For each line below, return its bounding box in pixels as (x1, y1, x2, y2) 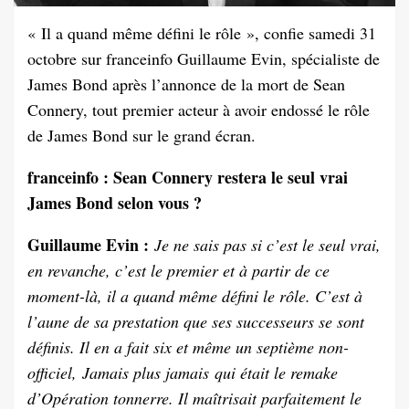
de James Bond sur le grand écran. (27, 124, 256, 147)
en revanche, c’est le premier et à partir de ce (27, 259, 330, 282)
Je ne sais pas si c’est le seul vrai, (154, 234, 381, 257)
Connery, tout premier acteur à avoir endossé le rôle (27, 99, 370, 121)
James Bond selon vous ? (27, 191, 202, 215)
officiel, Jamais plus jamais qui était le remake (27, 362, 338, 384)
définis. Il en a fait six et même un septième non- (27, 336, 349, 359)
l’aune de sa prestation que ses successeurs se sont (27, 310, 364, 333)
